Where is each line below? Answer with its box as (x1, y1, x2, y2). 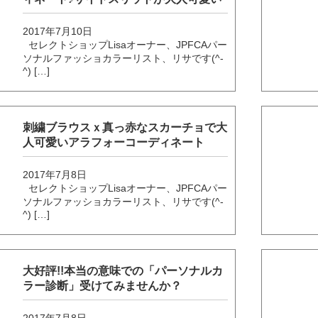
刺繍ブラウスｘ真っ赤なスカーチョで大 (23, 121, 228, 133)
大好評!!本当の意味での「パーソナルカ (23, 264, 224, 277)
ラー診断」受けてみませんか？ (23, 279, 182, 292)
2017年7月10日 (23, 25, 93, 37)
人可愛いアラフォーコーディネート (23, 136, 205, 148)
